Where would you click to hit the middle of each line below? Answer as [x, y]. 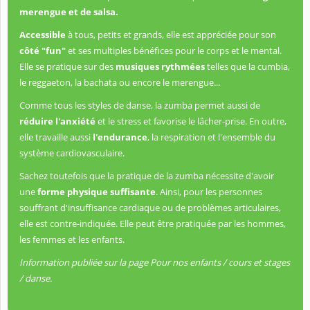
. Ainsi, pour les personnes [209, 192]
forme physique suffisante [97, 192]
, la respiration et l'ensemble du [211, 137]
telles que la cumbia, [247, 67]
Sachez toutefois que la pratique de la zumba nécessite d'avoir [147, 176]
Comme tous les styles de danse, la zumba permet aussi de [140, 106]
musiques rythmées [160, 67]
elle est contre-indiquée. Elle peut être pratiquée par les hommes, [153, 224]
